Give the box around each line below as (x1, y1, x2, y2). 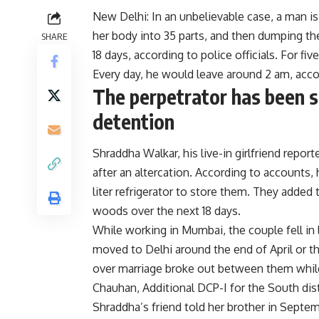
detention (93, 108, 174, 134)
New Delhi (93, 9, 147, 23)
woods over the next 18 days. (93, 203, 241, 218)
